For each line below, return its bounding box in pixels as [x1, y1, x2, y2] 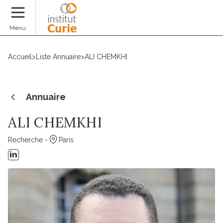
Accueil [8, 53, 32, 61]
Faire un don [161, 19, 215, 29]
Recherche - [8, 136, 48, 144]
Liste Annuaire [36, 53, 81, 61]
